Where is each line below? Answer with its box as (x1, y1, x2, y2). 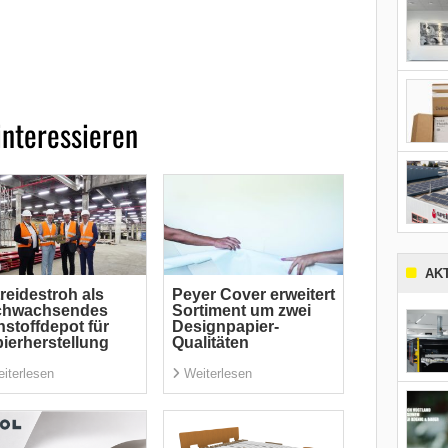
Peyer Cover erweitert (171, 285, 335, 303)
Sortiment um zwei (171, 301, 311, 319)
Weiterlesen (183, 365, 252, 381)
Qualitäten (171, 333, 249, 351)
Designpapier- (171, 317, 279, 335)
